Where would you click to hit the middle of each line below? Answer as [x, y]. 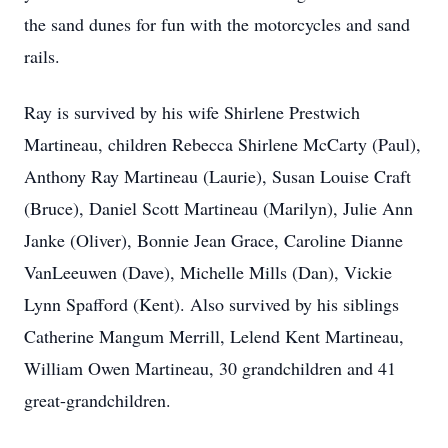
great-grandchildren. [97, 400]
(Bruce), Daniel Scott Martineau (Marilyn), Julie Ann [218, 208]
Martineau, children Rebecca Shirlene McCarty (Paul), [222, 144]
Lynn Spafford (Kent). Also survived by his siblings [211, 304]
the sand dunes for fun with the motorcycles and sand [217, 24]
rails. [42, 56]
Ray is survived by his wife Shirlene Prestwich [192, 112]
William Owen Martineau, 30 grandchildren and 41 [210, 368]
